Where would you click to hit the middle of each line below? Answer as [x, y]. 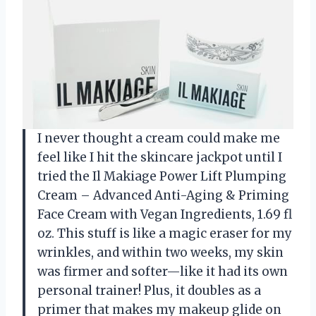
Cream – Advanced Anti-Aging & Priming [163, 195]
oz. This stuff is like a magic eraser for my [165, 233]
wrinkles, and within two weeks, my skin [160, 252]
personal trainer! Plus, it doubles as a [149, 290]
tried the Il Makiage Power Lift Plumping [162, 176]
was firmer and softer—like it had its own [163, 271]
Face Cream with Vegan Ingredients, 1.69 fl [165, 214]
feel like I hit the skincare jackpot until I [160, 157]
